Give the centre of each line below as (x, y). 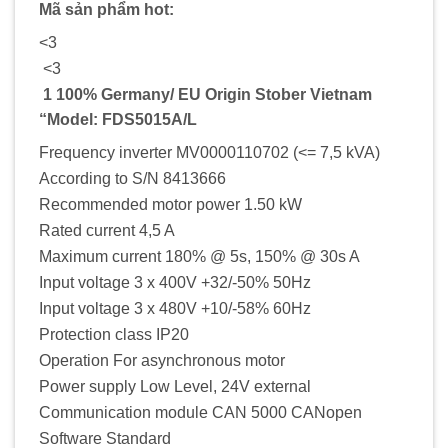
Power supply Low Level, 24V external (175, 386)
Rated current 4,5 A (107, 230)
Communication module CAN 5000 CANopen (200, 412)
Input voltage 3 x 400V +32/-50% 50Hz (175, 282)
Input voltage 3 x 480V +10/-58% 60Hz (175, 308)
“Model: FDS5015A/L (118, 119)
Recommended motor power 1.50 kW (170, 204)
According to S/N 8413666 (132, 178)
